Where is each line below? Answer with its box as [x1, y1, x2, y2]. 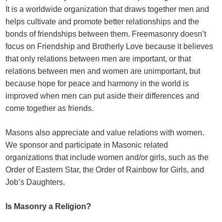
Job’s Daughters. [5, 178, 65, 186]
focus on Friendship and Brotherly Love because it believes [5, 42, 214, 51]
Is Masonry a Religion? [5, 202, 92, 211]
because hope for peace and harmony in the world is [5, 79, 189, 88]
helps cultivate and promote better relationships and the [5, 17, 200, 26]
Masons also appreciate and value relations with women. [5, 128, 205, 137]
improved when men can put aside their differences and [5, 92, 200, 100]
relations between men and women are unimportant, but [5, 67, 201, 75]
